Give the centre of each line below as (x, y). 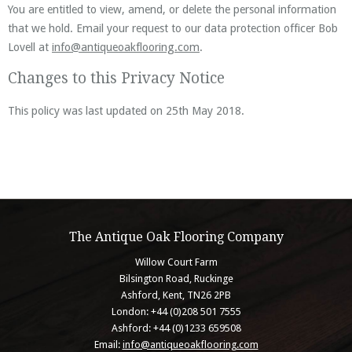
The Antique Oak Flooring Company (176, 236)
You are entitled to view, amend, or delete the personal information (172, 9)
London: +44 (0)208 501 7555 (176, 312)
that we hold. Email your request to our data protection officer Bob (173, 28)
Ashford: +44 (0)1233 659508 (176, 328)
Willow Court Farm (176, 262)
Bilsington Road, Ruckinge (176, 279)
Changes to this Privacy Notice (116, 79)
